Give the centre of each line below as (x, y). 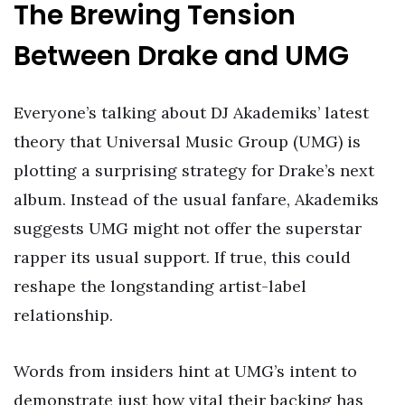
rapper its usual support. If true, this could (182, 258)
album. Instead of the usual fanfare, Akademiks (196, 200)
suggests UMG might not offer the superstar (188, 229)
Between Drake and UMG (181, 57)
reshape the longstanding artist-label (160, 287)
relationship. (63, 316)
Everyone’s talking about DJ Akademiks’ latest (191, 113)
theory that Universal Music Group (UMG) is (187, 142)
